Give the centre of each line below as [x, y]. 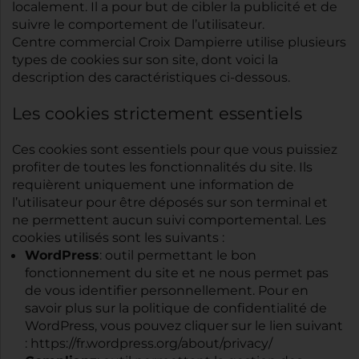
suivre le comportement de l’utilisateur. [138, 25]
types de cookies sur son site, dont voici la [145, 60]
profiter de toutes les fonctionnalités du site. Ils [162, 167]
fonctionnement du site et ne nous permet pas [177, 273]
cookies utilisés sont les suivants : [118, 238]
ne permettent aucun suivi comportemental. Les [169, 220]
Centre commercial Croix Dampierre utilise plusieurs [179, 42]
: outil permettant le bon [178, 256]
